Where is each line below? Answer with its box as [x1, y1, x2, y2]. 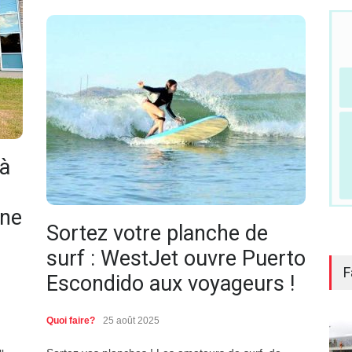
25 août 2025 [103, 315, 159, 327]
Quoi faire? [46, 315, 95, 327]
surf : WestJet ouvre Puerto [46, 246, 306, 272]
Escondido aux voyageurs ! [46, 271, 295, 297]
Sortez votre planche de [46, 221, 268, 247]
